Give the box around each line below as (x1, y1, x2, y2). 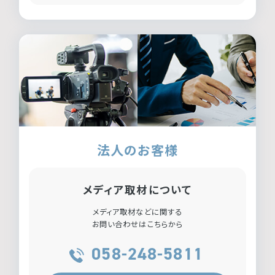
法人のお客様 (97, 140, 178, 159)
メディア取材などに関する (92, 206, 183, 217)
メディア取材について (82, 181, 193, 197)
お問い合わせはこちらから (91, 218, 184, 230)
